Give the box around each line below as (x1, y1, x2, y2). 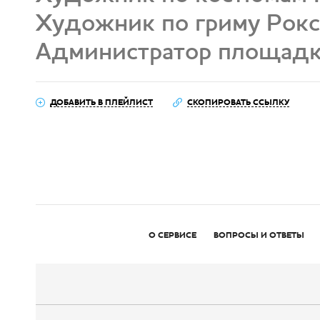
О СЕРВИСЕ (149, 229, 196, 241)
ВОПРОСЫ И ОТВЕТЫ (214, 229, 304, 241)
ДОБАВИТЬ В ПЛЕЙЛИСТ (50, 96, 153, 108)
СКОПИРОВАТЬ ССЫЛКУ (187, 96, 289, 108)
